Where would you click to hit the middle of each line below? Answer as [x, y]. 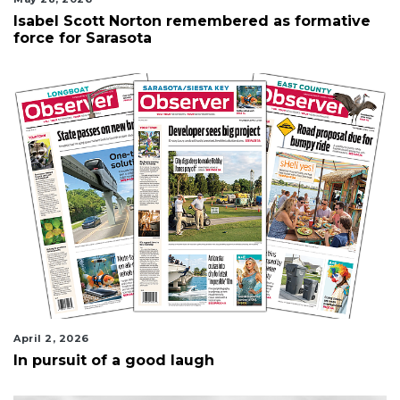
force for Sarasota [83, 38]
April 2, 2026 [51, 338]
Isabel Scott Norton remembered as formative [192, 21]
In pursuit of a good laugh [114, 360]
